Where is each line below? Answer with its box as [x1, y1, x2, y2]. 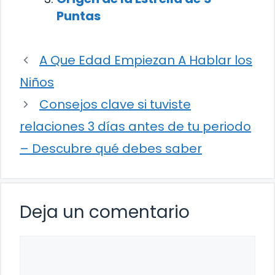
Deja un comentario [20, 200, 190, 225]
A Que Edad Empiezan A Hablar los [39, 52, 252, 69]
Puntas [56, 7, 101, 25]
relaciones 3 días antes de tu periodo [20, 118, 251, 136]
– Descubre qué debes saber [20, 140, 202, 158]
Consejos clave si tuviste [39, 96, 191, 114]
